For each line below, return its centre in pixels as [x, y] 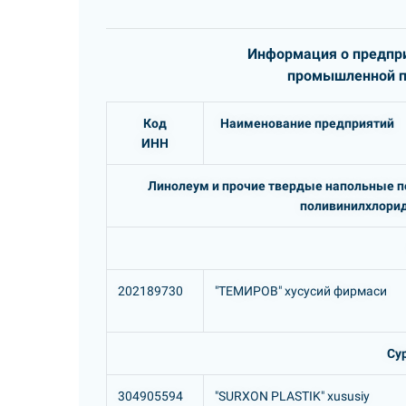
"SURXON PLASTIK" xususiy [292, 396]
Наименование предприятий [307, 123]
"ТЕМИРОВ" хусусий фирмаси [301, 291]
